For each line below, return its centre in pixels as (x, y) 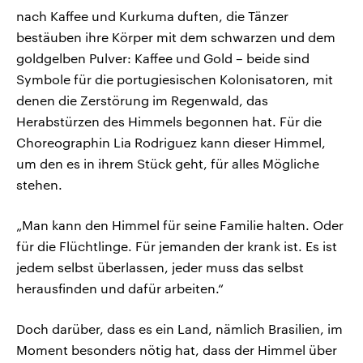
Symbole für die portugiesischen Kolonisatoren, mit (175, 79)
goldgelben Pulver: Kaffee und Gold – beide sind (163, 58)
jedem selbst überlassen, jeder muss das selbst (160, 267)
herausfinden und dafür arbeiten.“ (120, 288)
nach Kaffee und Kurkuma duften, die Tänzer (152, 16)
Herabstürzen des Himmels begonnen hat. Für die (169, 122)
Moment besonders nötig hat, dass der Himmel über (177, 350)
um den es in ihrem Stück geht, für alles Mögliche (168, 164)
